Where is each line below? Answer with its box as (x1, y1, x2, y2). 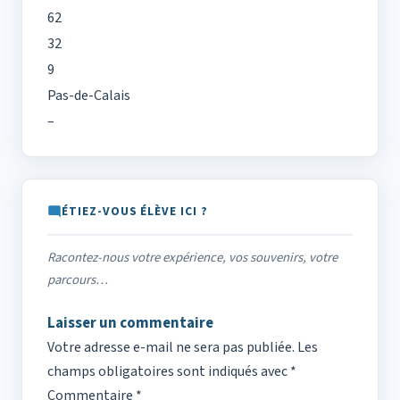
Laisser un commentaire (47, 312, 213, 335)
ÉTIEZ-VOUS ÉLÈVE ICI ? (62, 203, 208, 221)
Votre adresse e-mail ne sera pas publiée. (47, 337, 295, 358)
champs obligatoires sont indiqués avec (47, 362, 290, 382)
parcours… (47, 271, 108, 290)
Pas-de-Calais (47, 86, 130, 106)
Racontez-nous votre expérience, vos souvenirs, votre (47, 248, 337, 268)
